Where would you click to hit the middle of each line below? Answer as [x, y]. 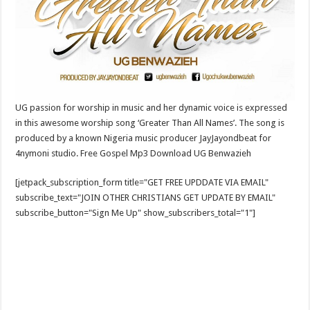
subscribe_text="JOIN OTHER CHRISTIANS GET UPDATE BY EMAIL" [146, 197]
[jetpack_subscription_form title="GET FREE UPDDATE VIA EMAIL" [142, 182]
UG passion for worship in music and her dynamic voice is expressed [152, 107]
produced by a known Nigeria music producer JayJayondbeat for [144, 138]
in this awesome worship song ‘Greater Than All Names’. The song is [150, 122]
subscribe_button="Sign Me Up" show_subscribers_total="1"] [136, 212]
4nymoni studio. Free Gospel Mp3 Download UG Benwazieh [134, 153]
